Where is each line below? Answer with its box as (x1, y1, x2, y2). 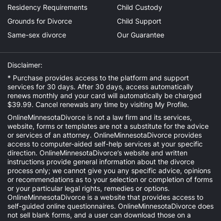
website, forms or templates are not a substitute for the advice (7, 122, 209, 130)
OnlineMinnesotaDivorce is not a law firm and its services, (7, 113, 192, 121)
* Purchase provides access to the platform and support (7, 74, 189, 82)
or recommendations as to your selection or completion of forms (7, 175, 213, 184)
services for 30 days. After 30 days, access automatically (7, 82, 193, 91)
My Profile (155, 100, 187, 109)
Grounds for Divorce (7, 17, 72, 25)
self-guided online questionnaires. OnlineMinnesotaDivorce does (7, 202, 214, 210)
